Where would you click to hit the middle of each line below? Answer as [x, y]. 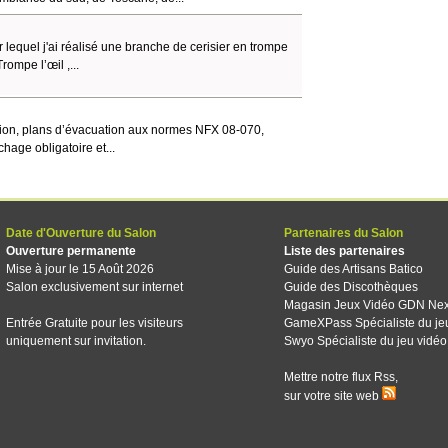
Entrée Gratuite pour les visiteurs [94, 323]
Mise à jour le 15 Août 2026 [80, 269]
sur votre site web [333, 396]
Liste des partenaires [344, 251]
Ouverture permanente [71, 251]
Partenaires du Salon [343, 233]
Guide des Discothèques [351, 287]
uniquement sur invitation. [76, 341]
